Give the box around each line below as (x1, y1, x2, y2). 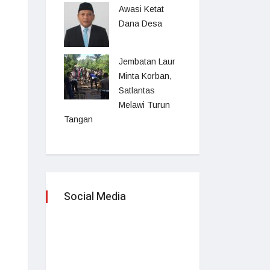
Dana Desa (119, 19, 162, 28)
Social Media (64, 189, 126, 205)
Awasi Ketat (119, 4, 164, 14)
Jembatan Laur (119, 57, 175, 66)
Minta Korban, (119, 71, 172, 81)
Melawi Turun (119, 100, 170, 110)
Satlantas (119, 86, 155, 95)
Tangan (64, 115, 93, 124)
